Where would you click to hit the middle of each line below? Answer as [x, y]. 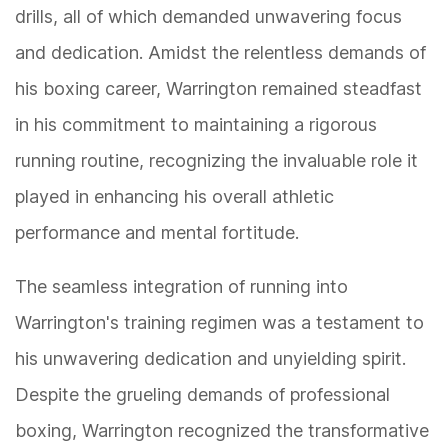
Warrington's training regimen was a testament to [219, 323]
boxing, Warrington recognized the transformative [222, 431]
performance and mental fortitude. [157, 233]
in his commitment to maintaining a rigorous [196, 125]
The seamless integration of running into [181, 287]
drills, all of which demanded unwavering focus [208, 17]
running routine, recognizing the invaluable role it [216, 161]
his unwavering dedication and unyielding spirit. [210, 359]
